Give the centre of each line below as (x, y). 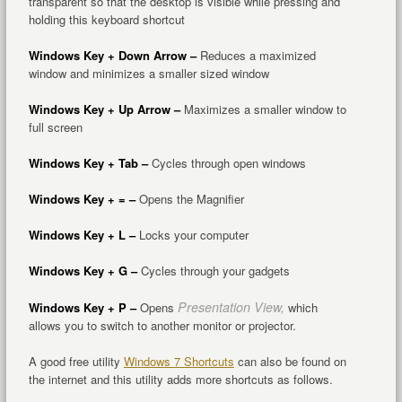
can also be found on (290, 362)
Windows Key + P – (82, 308)
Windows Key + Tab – (88, 163)
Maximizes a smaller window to (263, 109)
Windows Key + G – (83, 271)
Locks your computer (192, 235)
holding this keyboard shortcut (106, 20)
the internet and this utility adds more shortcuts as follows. (180, 380)
